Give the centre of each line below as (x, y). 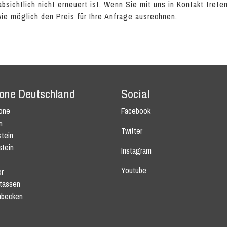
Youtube (134, 170)
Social (135, 94)
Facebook (136, 111)
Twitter (132, 131)
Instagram (136, 150)
